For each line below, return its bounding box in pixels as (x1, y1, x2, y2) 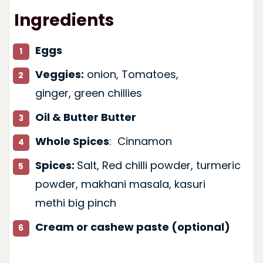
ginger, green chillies (35, 85, 142, 100)
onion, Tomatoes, (83, 66, 178, 82)
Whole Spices (35, 133, 109, 149)
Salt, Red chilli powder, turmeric (76, 157, 241, 173)
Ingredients (14, 8, 114, 32)
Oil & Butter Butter (35, 109, 136, 124)
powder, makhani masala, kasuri (35, 176, 205, 191)
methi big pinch (35, 195, 116, 210)
